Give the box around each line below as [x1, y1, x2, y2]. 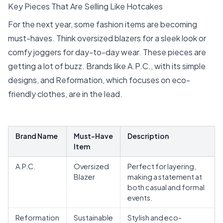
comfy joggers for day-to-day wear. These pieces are [8, 46, 206, 57]
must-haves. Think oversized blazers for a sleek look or [8, 32, 206, 43]
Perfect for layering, [127, 162, 196, 171]
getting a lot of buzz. [8, 60, 86, 71]
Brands [86, 60, 112, 71]
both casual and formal [127, 183, 205, 192]
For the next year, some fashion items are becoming [8, 18, 197, 29]
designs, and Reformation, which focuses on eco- [8, 74, 190, 85]
